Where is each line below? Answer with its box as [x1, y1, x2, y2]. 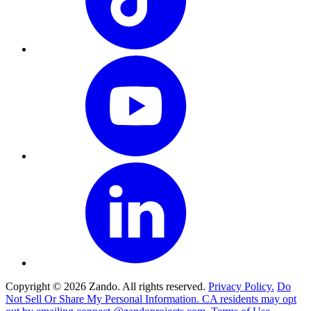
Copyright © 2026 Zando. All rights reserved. [6, 280, 208, 293]
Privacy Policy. [208, 280, 274, 293]
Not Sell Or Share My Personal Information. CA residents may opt [6, 293, 296, 305]
